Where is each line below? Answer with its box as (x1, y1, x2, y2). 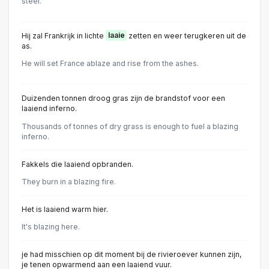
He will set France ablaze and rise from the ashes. (22, 59, 199, 68)
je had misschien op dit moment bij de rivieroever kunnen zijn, (22, 250, 242, 259)
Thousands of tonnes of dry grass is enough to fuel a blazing (22, 121, 238, 131)
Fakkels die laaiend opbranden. (22, 159, 133, 169)
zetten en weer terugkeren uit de (127, 31, 246, 40)
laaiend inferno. (22, 104, 77, 113)
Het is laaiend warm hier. (22, 204, 108, 214)
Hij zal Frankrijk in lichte (22, 31, 106, 40)
